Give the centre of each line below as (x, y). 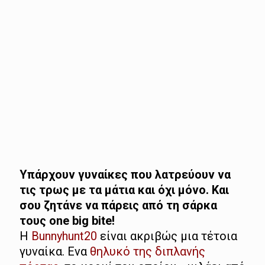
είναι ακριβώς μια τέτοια (167, 236)
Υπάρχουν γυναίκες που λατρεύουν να (125, 175)
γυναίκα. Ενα (55, 252)
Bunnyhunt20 (64, 236)
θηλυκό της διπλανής (148, 252)
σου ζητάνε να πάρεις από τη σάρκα (118, 206)
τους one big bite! (67, 221)
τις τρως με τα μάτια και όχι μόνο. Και (124, 190)
